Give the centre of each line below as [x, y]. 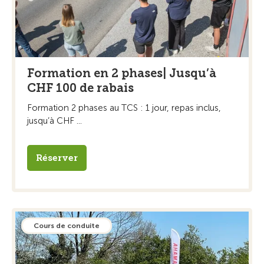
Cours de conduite [67, 225]
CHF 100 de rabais [80, 88]
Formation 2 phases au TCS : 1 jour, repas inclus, [124, 108]
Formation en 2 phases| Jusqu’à [122, 73]
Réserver [57, 158]
